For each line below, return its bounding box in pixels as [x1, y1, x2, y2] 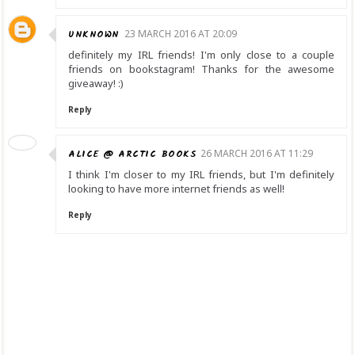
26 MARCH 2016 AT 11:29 [200, 147, 313, 160]
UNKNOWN [68, 27, 120, 42]
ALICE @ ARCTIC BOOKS [68, 147, 196, 162]
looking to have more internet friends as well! [68, 181, 284, 196]
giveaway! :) [68, 76, 124, 90]
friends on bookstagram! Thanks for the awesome [68, 62, 334, 76]
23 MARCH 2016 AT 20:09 [124, 27, 237, 40]
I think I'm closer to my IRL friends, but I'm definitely [68, 167, 334, 181]
